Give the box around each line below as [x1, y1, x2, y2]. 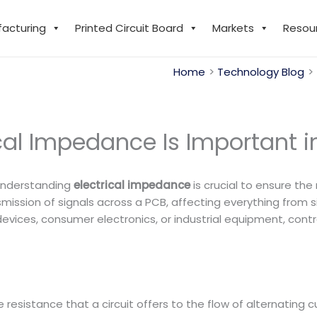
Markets [212, 21, 254, 35]
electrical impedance [74, 178, 190, 192]
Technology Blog [217, 64, 304, 79]
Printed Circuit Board [74, 21, 183, 35]
